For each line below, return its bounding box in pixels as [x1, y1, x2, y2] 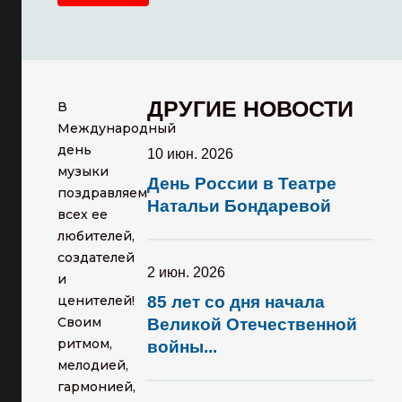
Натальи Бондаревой [147, 197, 331, 215]
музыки [57, 163, 109, 179]
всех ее [57, 206, 108, 223]
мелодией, [57, 357, 128, 373]
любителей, [57, 228, 135, 244]
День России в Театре [147, 174, 336, 193]
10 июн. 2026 [147, 146, 233, 162]
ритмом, [57, 336, 112, 352]
